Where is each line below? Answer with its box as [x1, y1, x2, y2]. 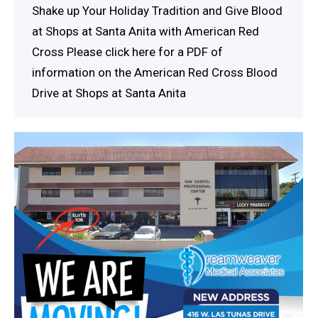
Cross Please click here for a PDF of [32, 45, 223, 60]
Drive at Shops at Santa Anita [32, 86, 186, 101]
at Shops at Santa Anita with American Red [32, 24, 259, 39]
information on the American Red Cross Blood [32, 65, 278, 80]
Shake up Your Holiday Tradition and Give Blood [32, 4, 283, 18]
